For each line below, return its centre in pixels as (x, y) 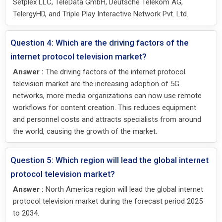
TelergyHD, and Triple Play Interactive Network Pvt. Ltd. (101, 14)
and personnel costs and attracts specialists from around (107, 119)
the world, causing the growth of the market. (85, 131)
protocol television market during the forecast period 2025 (108, 201)
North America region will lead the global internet (123, 189)
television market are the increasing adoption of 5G (96, 83)
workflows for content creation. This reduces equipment (105, 107)
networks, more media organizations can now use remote (107, 95)
